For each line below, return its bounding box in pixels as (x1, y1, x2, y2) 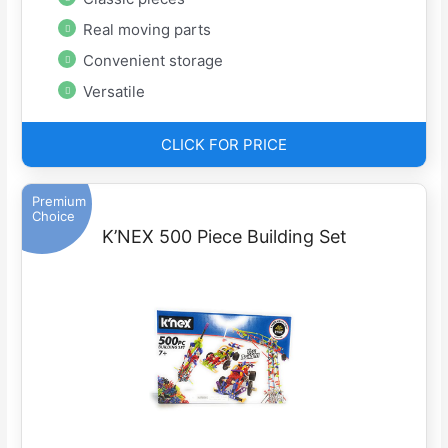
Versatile (83, 82, 146, 102)
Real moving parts (83, 20, 212, 40)
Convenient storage (83, 51, 224, 71)
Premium (32, 193, 87, 210)
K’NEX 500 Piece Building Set (101, 226, 347, 248)
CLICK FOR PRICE (161, 135, 287, 155)
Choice (32, 208, 76, 225)
